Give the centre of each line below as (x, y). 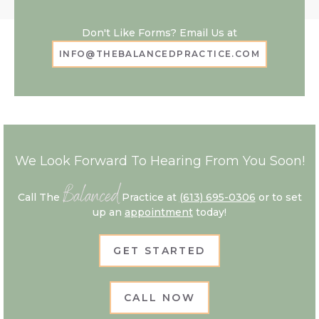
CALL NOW (159, 297)
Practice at (149, 197)
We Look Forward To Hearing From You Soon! (159, 161)
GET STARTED (159, 250)
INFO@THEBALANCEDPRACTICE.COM (159, 53)
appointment (159, 212)
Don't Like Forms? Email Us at (159, 32)
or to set (278, 197)
